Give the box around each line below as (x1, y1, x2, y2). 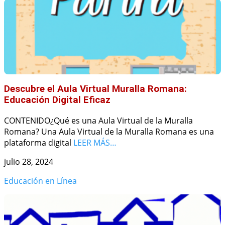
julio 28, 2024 (4, 156, 53, 168)
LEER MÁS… (73, 137, 117, 149)
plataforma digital (4, 137, 73, 149)
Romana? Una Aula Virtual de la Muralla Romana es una (4, 126, 214, 138)
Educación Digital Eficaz (4, 94, 110, 106)
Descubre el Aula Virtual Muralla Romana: (4, 83, 187, 95)
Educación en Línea (4, 175, 77, 187)
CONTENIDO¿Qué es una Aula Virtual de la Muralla (4, 115, 193, 127)
